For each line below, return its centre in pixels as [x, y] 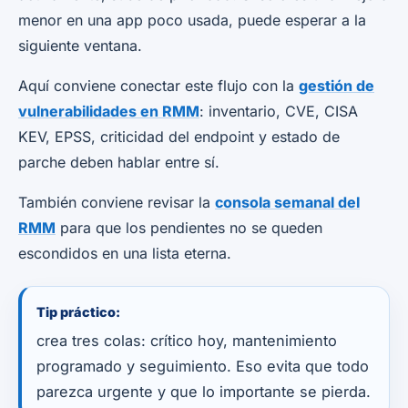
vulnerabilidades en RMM [109, 111]
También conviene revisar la [117, 202]
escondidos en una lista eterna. [125, 253]
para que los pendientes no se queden [189, 227]
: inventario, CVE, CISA [279, 111]
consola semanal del [287, 202]
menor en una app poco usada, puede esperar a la [192, 20]
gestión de [337, 85]
